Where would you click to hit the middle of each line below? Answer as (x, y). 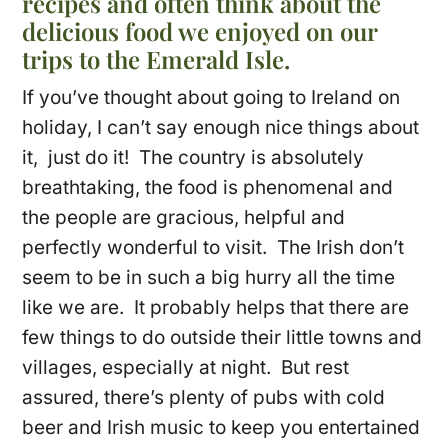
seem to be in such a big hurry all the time (209, 277)
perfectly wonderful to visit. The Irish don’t (213, 247)
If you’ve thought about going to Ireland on (211, 97)
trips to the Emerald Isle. (156, 58)
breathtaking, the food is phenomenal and (208, 187)
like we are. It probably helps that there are (216, 307)
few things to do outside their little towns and (222, 337)
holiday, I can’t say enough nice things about (221, 127)
